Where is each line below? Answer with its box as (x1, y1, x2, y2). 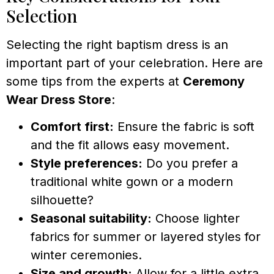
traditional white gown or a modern (31, 174, 233, 190)
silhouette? (31, 193, 94, 208)
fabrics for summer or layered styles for (31, 229, 261, 245)
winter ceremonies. (31, 248, 142, 263)
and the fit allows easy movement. (31, 138, 229, 153)
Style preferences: (31, 156, 143, 171)
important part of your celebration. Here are (6, 55, 263, 70)
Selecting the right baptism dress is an (6, 37, 228, 52)
